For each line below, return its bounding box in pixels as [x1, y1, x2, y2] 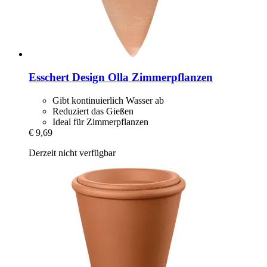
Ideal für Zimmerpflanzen [52, 116, 148, 127]
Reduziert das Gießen [52, 105, 133, 116]
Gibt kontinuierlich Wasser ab [52, 95, 164, 105]
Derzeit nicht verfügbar [29, 147, 116, 158]
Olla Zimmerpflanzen [105, 71, 213, 83]
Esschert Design [29, 71, 105, 83]
